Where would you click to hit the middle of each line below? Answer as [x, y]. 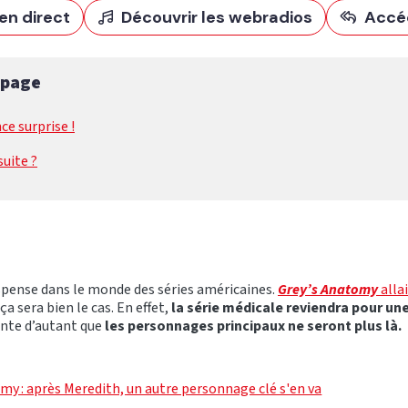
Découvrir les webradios [216, 17]
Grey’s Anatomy [328, 290]
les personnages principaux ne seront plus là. [253, 326]
